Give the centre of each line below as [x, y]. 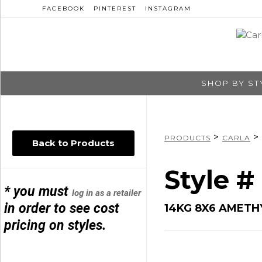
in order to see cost [62, 208]
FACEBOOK [63, 8]
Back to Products [73, 143]
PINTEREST [115, 8]
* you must [38, 191]
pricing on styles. [55, 225]
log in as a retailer [107, 193]
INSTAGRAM [168, 8]
